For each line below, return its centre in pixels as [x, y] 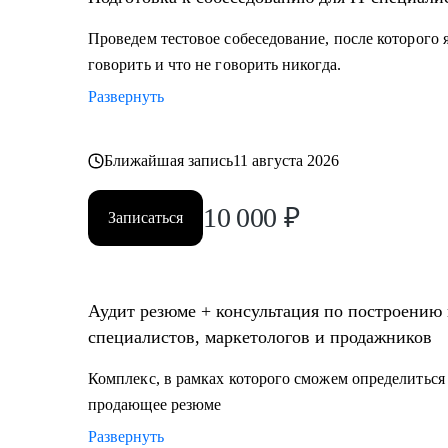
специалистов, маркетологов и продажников [260, 337]
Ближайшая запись [169, 160]
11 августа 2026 [286, 160]
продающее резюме [155, 404]
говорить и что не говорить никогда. [214, 64]
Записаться [145, 217]
